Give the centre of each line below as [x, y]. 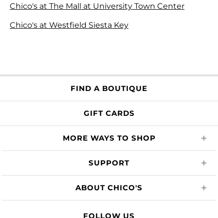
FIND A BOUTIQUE [109, 88]
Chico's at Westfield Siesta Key [69, 25]
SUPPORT [109, 163]
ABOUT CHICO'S [109, 188]
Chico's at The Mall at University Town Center [97, 6]
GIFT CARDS [109, 113]
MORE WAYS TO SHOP [109, 138]
